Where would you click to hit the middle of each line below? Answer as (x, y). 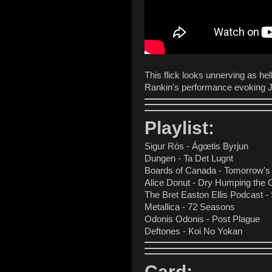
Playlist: (179, 128)
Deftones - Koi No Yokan (193, 232)
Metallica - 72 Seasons (190, 207)
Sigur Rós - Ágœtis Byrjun (196, 147)
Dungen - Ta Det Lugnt (189, 159)
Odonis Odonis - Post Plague (202, 219)
